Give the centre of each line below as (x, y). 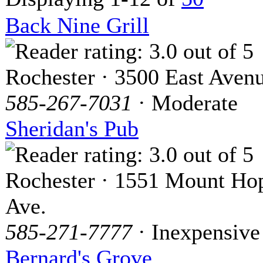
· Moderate (185, 103)
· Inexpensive (196, 232)
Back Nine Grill (77, 26)
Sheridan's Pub (72, 129)
